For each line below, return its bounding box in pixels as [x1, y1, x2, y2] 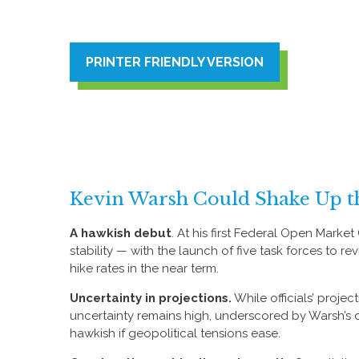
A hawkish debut [70, 226, 171, 240]
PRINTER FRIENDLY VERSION [86, 54, 264, 70]
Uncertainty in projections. [70, 291, 232, 305]
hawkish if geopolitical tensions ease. [70, 326, 280, 341]
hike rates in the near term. [70, 261, 219, 276]
